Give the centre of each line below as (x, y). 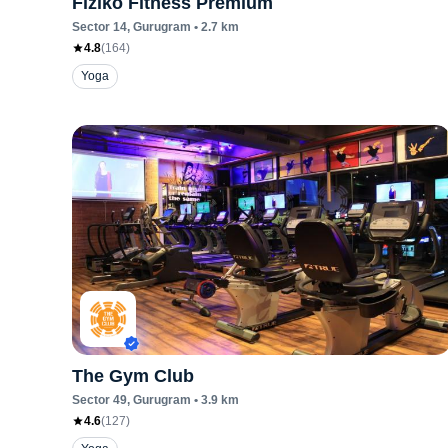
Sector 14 (99, 27)
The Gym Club (133, 376)
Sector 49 (99, 400)
